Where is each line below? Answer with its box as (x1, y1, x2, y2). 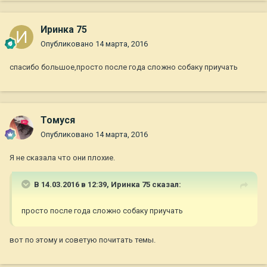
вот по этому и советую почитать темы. (10, 235, 156, 245)
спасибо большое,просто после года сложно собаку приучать (10, 63, 238, 72)
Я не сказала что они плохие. (10, 153, 115, 163)
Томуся (41, 114, 75, 126)
